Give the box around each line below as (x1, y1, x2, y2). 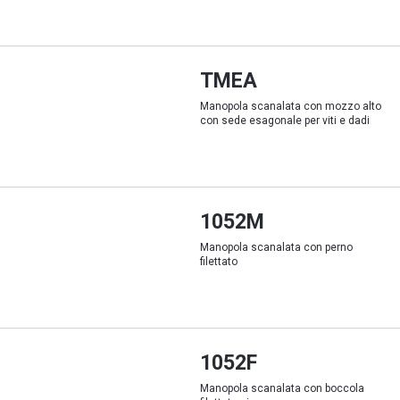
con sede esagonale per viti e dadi (200, 114, 370, 127)
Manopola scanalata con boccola (200, 382, 364, 395)
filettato (200, 255, 237, 268)
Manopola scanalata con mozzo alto (200, 100, 381, 112)
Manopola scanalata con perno (200, 241, 353, 254)
